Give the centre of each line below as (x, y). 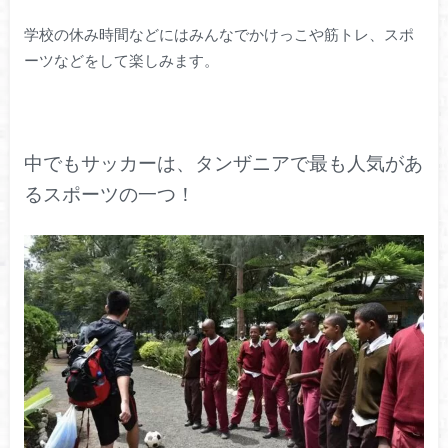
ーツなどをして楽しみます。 (121, 60)
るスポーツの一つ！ (109, 194)
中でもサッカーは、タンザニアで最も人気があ (223, 163)
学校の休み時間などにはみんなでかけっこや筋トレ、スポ (218, 34)
